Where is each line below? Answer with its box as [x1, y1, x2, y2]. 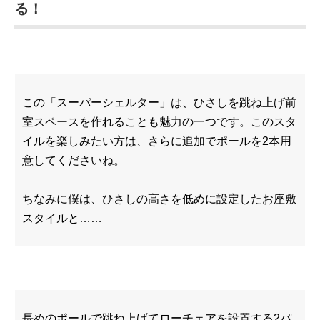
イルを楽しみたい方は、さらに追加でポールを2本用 [22, 135, 291, 147]
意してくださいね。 [22, 154, 125, 166]
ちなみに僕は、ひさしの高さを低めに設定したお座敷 [22, 193, 296, 205]
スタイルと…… [22, 212, 102, 224]
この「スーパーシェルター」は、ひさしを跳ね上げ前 [22, 96, 296, 109]
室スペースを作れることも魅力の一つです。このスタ [22, 116, 296, 128]
